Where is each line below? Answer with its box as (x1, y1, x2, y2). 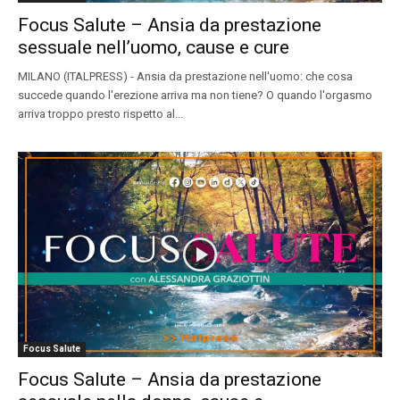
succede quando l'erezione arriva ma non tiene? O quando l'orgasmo (18, 88, 372, 103)
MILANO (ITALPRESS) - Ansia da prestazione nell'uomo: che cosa (18, 70, 353, 84)
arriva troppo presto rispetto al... (18, 107, 183, 121)
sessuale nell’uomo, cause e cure (18, 37, 289, 59)
